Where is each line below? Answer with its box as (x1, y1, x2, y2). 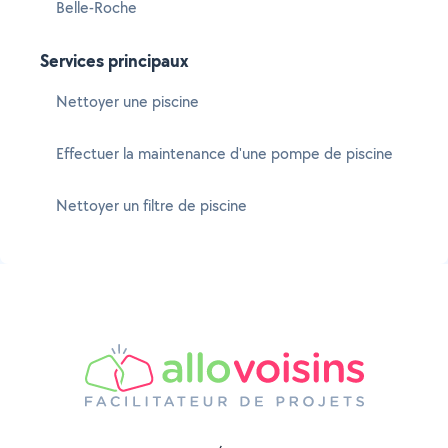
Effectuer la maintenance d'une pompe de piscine (56, 143, 393, 164)
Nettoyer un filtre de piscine (56, 195, 247, 216)
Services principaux (40, 48, 189, 73)
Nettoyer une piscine (56, 91, 199, 112)
